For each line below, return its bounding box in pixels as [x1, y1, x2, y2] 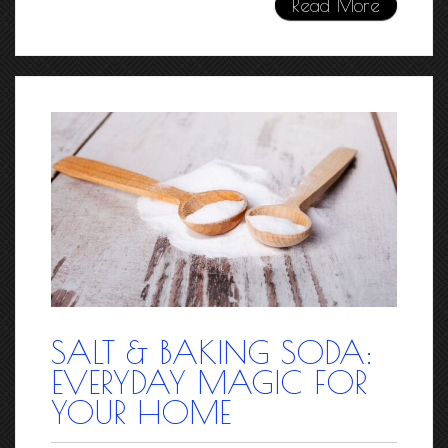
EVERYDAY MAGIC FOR [51, 363, 367, 402]
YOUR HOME [51, 393, 231, 432]
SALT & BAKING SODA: [51, 333, 373, 372]
